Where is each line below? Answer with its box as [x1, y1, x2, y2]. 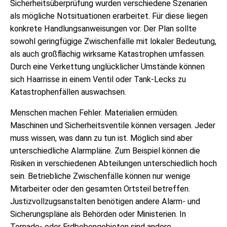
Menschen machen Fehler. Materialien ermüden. [10, 107, 178, 118]
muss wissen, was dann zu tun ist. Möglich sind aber [10, 133, 193, 143]
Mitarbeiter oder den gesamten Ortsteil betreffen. [10, 183, 190, 194]
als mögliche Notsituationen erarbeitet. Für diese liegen [10, 11, 208, 21]
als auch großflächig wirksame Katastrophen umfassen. [10, 49, 205, 59]
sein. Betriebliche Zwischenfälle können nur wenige [10, 171, 191, 181]
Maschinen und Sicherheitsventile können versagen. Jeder [10, 120, 215, 130]
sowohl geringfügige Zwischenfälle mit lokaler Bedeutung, [10, 36, 216, 46]
